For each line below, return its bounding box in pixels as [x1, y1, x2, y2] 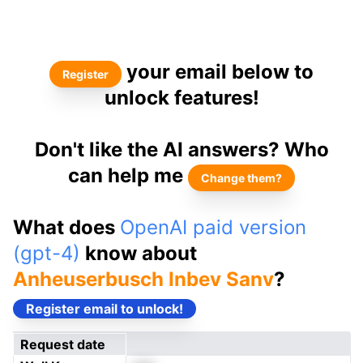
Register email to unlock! [26, 301, 183, 317]
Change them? [201, 171, 282, 185]
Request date [20, 336, 105, 352]
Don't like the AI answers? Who [34, 138, 329, 161]
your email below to [122, 60, 314, 83]
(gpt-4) [13, 241, 80, 265]
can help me [68, 164, 188, 187]
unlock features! [104, 86, 259, 109]
